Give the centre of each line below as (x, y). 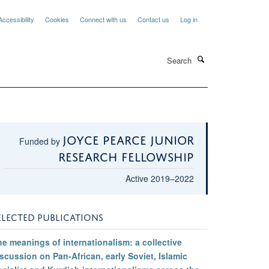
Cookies (57, 19)
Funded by (41, 141)
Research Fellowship (126, 155)
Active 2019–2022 (160, 178)
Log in (189, 19)
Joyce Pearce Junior (128, 138)
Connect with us (103, 19)
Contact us (153, 19)
